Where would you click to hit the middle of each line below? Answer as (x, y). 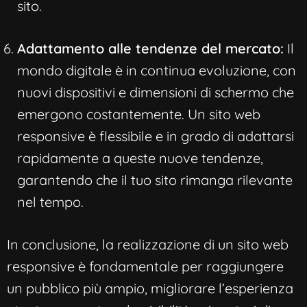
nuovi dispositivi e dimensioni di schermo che (156, 93)
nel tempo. (50, 202)
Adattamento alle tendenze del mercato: (150, 49)
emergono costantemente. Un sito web (139, 114)
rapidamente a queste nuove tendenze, (140, 158)
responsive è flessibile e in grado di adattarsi (156, 136)
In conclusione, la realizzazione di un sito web (148, 245)
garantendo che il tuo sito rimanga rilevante (155, 180)
